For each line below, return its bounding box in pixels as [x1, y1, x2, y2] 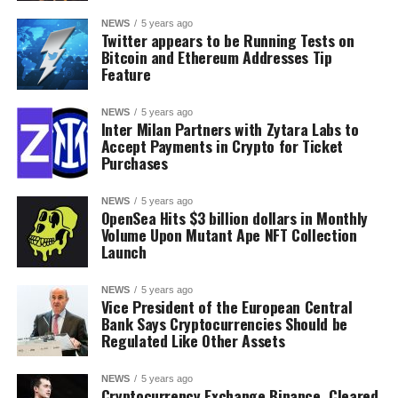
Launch [100, 240, 147, 263]
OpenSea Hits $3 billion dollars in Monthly [100, 206, 368, 229]
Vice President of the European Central [100, 295, 353, 318]
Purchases [100, 151, 168, 174]
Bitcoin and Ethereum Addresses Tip [100, 45, 332, 68]
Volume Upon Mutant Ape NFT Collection [100, 223, 357, 246]
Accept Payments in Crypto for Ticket [100, 134, 343, 157]
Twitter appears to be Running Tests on [100, 28, 354, 52]
